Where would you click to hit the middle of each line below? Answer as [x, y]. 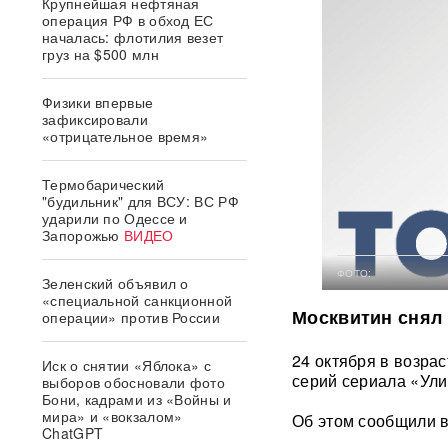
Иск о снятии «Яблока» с [126, 365]
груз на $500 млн [100, 54]
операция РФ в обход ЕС [128, 20]
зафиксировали [95, 119]
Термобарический [103, 184]
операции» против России [131, 317]
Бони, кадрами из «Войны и [137, 399]
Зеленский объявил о [115, 283]
